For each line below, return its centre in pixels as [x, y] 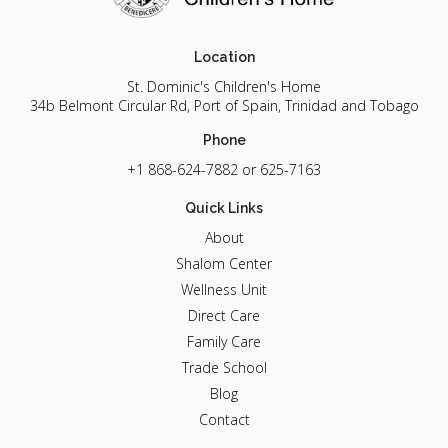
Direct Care [224, 316]
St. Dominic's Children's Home [224, 87]
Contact [224, 420]
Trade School [224, 368]
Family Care [224, 342]
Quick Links [224, 208]
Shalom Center [224, 264]
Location [224, 57]
